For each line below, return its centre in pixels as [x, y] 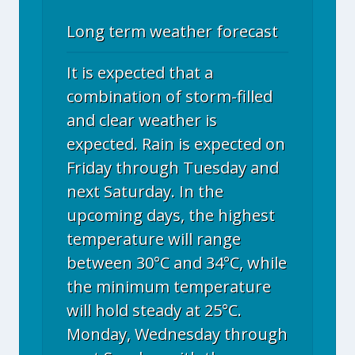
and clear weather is [142, 120]
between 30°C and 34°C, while [177, 263]
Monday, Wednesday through [177, 334]
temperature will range [154, 239]
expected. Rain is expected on [176, 144]
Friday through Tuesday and [173, 168]
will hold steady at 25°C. [154, 310]
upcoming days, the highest [171, 215]
